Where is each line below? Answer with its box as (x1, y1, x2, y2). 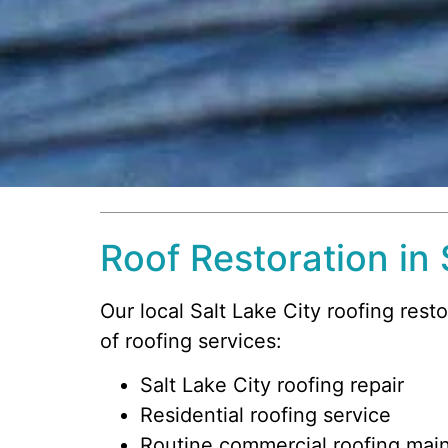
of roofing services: (99, 329, 282, 353)
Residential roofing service (139, 403, 391, 428)
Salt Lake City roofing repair (139, 373, 404, 398)
